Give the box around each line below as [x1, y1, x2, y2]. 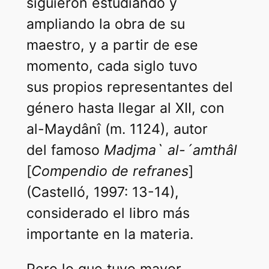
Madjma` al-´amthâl [103, 142, 237, 159]
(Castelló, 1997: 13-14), [26, 184, 179, 201]
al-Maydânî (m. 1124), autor [26, 121, 208, 138]
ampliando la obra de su [26, 16, 185, 33]
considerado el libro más [26, 205, 190, 222]
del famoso [26, 142, 104, 159]
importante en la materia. [26, 226, 193, 243]
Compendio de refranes [31, 163, 189, 180]
